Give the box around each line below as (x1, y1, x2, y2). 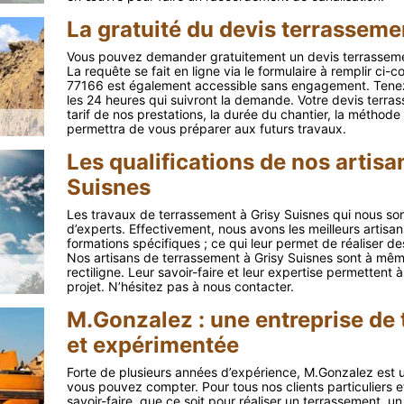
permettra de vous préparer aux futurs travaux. (66, 121, 346, 136)
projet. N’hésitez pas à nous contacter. (66, 279, 294, 294)
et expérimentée (66, 332, 239, 358)
